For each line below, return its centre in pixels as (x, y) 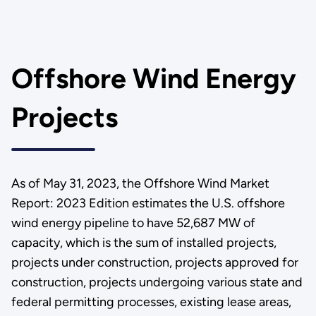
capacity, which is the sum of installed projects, (144, 243)
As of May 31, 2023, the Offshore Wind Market (140, 184)
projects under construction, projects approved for (154, 263)
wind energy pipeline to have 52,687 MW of (133, 223)
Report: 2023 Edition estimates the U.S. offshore (148, 203)
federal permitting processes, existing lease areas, (151, 302)
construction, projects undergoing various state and (157, 282)
